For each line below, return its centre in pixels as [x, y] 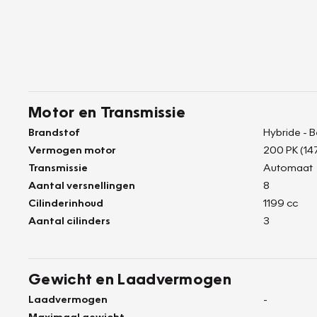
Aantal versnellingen [82, 185]
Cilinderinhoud [66, 202]
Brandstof [54, 132]
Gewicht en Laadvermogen [130, 278]
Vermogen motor [72, 149]
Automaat [288, 167]
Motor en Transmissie [107, 111]
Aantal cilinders [69, 220]
